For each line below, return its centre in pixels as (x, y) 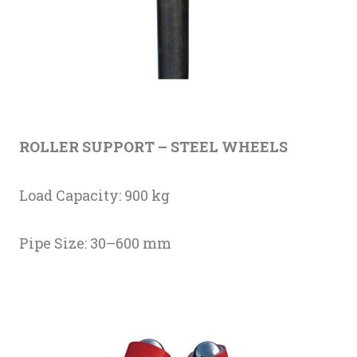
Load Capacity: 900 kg (94, 195)
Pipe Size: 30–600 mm (95, 243)
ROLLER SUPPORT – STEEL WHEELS (153, 146)
